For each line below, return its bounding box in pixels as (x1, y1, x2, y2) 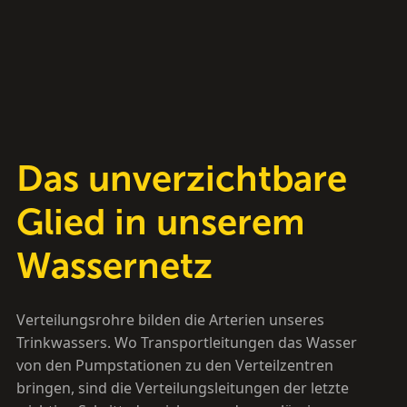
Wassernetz (15, 243, 213, 287)
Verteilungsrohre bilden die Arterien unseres (15, 310, 324, 330)
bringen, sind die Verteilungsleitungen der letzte (15, 378, 349, 398)
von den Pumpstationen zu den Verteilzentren (15, 355, 333, 375)
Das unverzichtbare (15, 156, 347, 200)
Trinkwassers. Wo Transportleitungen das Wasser (15, 333, 357, 352)
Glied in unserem (15, 200, 305, 243)
